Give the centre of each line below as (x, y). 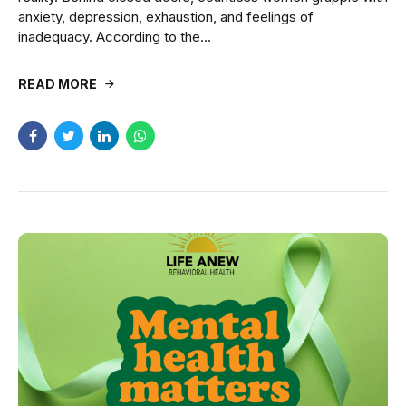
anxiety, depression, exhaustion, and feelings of (166, 16)
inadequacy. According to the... (115, 36)
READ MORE (58, 83)
